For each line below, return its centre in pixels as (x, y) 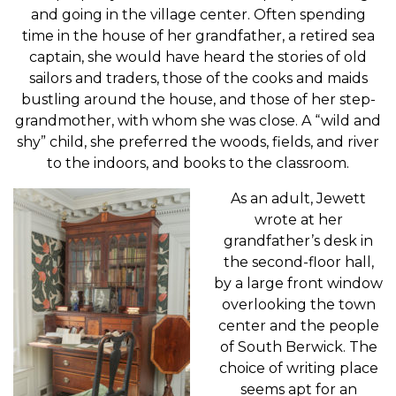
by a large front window (298, 283)
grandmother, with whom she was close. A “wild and (198, 120)
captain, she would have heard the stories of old (198, 57)
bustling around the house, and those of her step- (198, 99)
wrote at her (298, 219)
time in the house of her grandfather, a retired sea (198, 35)
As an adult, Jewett (298, 198)
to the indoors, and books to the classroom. (198, 163)
